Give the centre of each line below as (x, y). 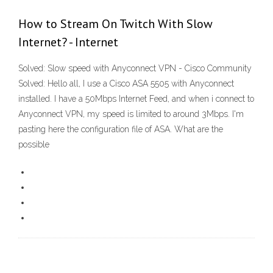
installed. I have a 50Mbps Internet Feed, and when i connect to (136, 99)
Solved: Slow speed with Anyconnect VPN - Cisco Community (135, 69)
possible (34, 145)
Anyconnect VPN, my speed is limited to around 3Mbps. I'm (131, 114)
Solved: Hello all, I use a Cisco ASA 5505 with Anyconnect (126, 84)
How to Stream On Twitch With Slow (115, 24)
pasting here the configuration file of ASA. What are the (121, 129)
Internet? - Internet (68, 42)
